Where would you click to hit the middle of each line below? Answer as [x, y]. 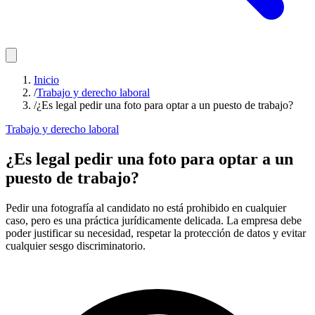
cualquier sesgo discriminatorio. [76, 245]
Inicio [46, 80]
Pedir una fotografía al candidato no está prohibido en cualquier [146, 207]
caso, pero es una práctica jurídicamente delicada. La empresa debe [154, 220]
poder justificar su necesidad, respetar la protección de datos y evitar [156, 233]
